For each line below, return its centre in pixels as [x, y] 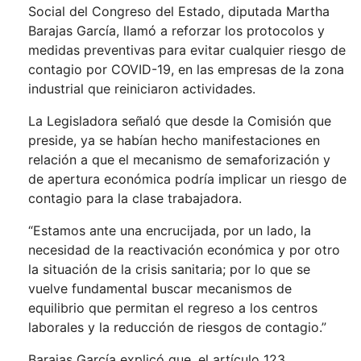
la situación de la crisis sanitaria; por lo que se [169, 269]
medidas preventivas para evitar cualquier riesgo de [187, 50]
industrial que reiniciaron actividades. [142, 89]
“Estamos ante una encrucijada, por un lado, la [170, 230]
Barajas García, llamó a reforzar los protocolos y [176, 31]
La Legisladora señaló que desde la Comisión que [180, 121]
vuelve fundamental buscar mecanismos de [160, 288]
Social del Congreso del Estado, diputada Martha [179, 11]
